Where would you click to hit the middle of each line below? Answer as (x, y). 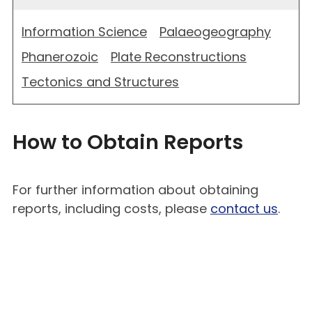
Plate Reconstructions (179, 56)
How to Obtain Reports (128, 142)
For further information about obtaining (135, 189)
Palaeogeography (215, 31)
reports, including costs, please (111, 208)
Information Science (84, 31)
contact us (244, 208)
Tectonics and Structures (100, 81)
